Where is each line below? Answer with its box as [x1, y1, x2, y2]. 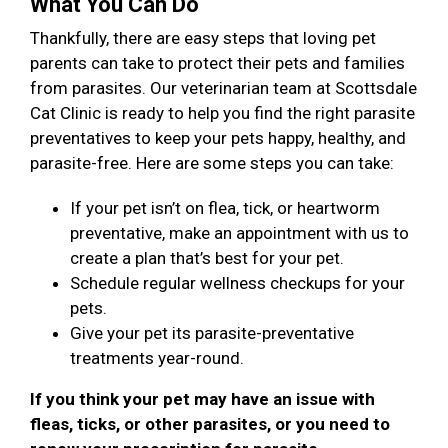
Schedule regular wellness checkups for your [70, 273, 405, 294]
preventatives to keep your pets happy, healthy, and [30, 128, 406, 149]
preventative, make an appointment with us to [70, 223, 409, 244]
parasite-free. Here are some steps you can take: [30, 153, 398, 174]
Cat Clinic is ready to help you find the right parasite [30, 103, 415, 124]
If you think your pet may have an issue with [30, 389, 375, 410]
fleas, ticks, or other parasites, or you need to [30, 414, 390, 435]
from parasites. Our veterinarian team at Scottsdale [30, 78, 417, 99]
